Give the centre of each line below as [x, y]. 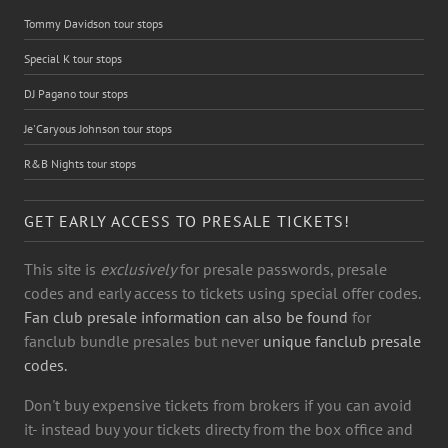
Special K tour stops [73, 58]
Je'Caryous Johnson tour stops [98, 128]
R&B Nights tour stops [80, 163]
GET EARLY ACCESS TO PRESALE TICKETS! [187, 220]
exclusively [138, 268]
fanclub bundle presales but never [143, 340]
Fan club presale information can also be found [188, 316]
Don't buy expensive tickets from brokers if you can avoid [218, 404]
